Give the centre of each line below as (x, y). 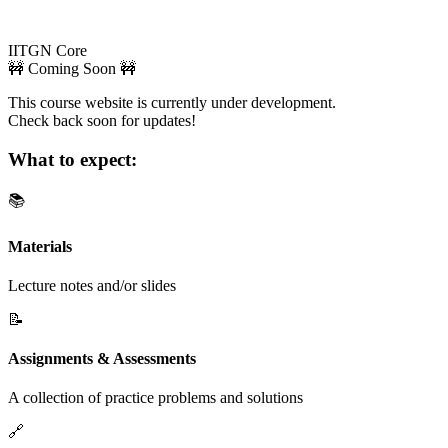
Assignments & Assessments (102, 359)
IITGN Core (47, 50)
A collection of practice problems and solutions (155, 398)
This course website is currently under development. (172, 102)
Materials (40, 246)
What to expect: (72, 159)
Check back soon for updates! (102, 120)
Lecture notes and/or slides (92, 285)
